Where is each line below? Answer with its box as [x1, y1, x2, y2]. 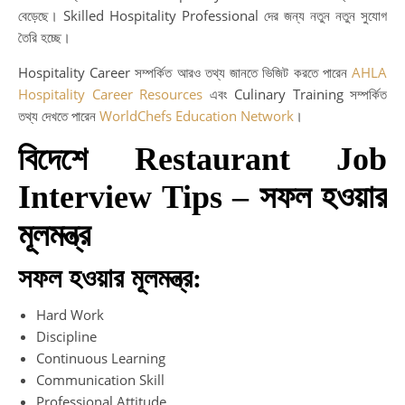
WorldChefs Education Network [99, 106, 294, 125]
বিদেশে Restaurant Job [18, 140, 387, 177]
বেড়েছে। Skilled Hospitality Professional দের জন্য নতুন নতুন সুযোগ [18, 5, 387, 24]
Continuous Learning [36, 348, 165, 367]
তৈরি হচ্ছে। [18, 27, 71, 46]
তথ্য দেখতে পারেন [18, 106, 96, 125]
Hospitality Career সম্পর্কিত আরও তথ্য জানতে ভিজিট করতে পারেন [18, 62, 347, 81]
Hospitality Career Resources [18, 84, 202, 103]
